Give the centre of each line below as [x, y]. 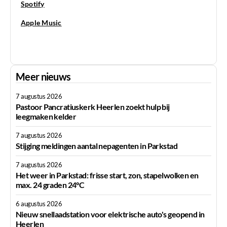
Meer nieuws [43, 77]
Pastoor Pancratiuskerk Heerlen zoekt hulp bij [93, 107]
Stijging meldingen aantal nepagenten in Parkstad [97, 146]
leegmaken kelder [46, 117]
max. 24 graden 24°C [50, 185]
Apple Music [41, 23]
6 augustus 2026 [39, 204]
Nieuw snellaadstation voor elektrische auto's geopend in [110, 214]
